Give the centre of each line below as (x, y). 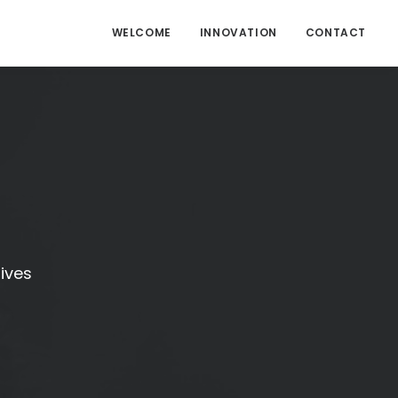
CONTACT (335, 32)
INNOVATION (238, 32)
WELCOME (141, 32)
